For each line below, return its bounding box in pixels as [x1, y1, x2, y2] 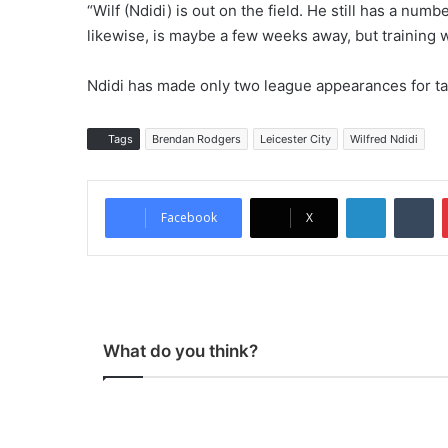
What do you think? [103, 340, 258, 361]
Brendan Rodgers [152, 131, 241, 146]
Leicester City [260, 131, 331, 146]
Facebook [161, 208, 217, 226]
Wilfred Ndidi [350, 131, 418, 146]
